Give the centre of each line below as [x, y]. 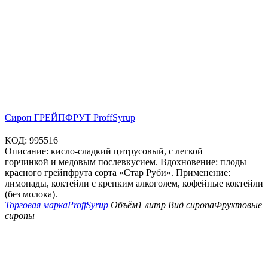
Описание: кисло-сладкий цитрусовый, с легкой [104, 151]
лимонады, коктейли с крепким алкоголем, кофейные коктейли [134, 184]
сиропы [20, 216]
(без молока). [31, 194]
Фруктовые [238, 205]
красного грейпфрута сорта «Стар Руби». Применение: [118, 173]
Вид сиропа [191, 205]
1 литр [152, 205]
